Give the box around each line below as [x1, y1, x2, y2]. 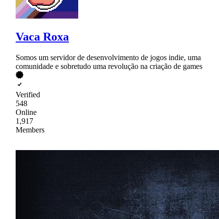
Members [16, 125, 44, 134]
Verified [16, 90, 40, 99]
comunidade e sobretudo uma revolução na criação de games [16, 62, 202, 70]
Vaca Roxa [16, 30, 69, 43]
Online [16, 108, 37, 116]
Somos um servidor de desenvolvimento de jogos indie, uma [16, 53, 201, 62]
